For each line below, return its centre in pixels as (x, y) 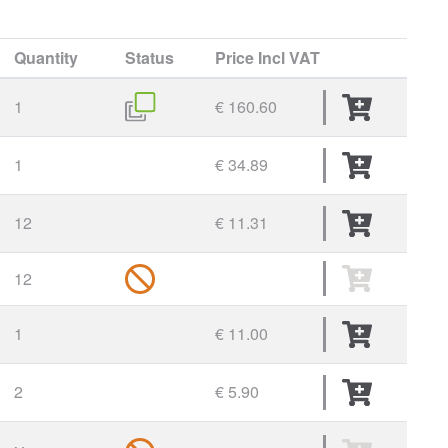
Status (150, 57)
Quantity (46, 57)
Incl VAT (289, 57)
